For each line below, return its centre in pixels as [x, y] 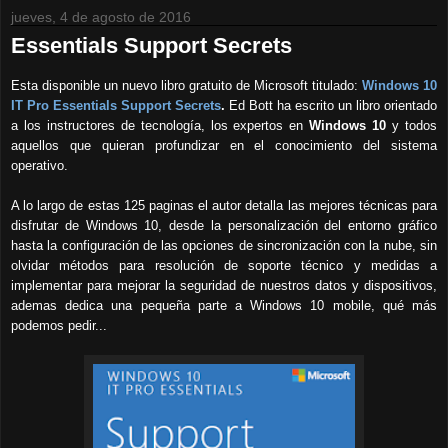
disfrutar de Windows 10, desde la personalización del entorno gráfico [224, 225]
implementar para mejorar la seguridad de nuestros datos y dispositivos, [224, 285]
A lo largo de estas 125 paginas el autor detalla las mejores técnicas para [224, 205]
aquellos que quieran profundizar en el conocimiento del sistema [224, 145]
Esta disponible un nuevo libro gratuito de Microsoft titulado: [186, 85]
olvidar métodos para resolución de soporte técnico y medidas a [224, 265]
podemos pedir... [59, 325]
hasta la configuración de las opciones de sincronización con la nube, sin [224, 245]
